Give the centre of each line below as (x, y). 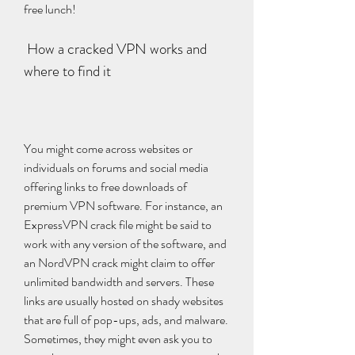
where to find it (67, 71)
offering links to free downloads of (105, 187)
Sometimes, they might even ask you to (118, 339)
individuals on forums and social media (116, 168)
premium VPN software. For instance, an (123, 206)
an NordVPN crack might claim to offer (119, 263)
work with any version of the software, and (125, 244)
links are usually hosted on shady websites (124, 301)
